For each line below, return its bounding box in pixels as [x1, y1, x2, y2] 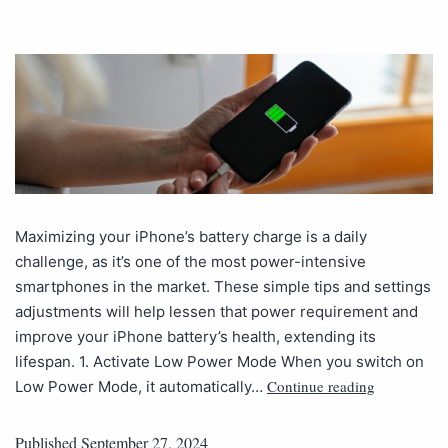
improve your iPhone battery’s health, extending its [15, 326, 376, 346]
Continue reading [267, 375, 375, 396]
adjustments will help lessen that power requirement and [15, 301, 418, 321]
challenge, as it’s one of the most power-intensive [15, 251, 366, 271]
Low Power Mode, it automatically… [15, 376, 267, 396]
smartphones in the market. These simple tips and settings [15, 276, 431, 296]
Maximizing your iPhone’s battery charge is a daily [15, 226, 367, 246]
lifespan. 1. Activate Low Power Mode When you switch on [15, 351, 424, 371]
